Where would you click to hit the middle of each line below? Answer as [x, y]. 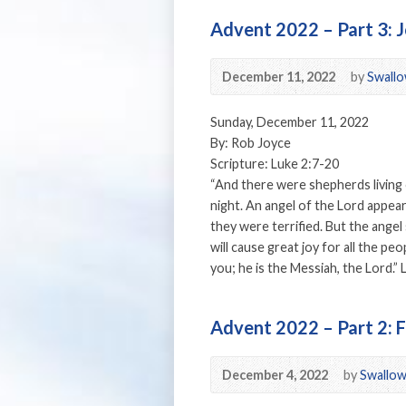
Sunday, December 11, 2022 [290, 122]
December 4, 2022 [275, 375]
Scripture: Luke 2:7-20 [275, 164]
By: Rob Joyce [251, 143]
